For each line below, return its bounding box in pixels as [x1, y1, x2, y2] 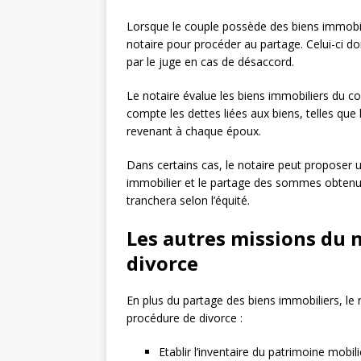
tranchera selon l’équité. [127, 193, 250, 209]
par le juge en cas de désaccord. [127, 54, 294, 70]
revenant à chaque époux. [127, 123, 261, 139]
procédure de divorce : [127, 310, 243, 326]
